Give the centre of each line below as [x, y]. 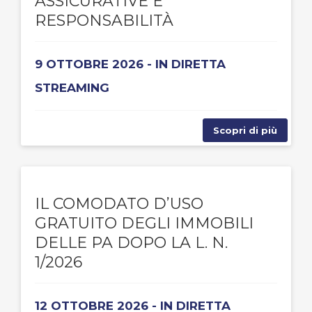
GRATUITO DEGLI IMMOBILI [144, 223]
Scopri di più [245, 130]
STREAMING [72, 88]
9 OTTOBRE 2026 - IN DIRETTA [130, 64]
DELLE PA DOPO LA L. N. [131, 243]
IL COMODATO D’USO [119, 204]
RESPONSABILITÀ [104, 21]
